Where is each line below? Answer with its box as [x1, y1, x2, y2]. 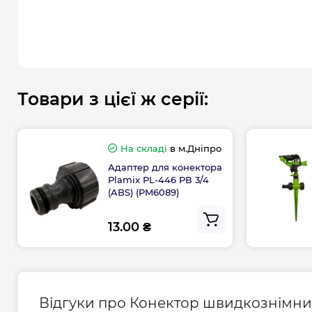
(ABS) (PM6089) [108, 186, 180, 198]
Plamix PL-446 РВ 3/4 [108, 173, 210, 185]
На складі [120, 142, 168, 154]
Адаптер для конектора [108, 161, 223, 173]
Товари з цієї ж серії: [17, 88, 208, 110]
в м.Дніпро [167, 142, 222, 154]
